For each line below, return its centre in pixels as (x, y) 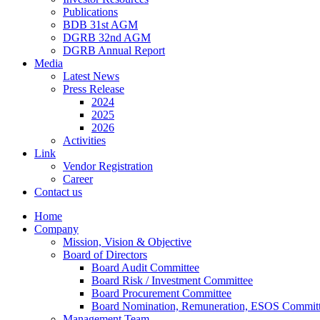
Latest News (91, 76)
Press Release (94, 89)
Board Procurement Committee (161, 293)
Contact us (58, 192)
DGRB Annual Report (114, 50)
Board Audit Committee (145, 267)
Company (56, 229)
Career (78, 179)
